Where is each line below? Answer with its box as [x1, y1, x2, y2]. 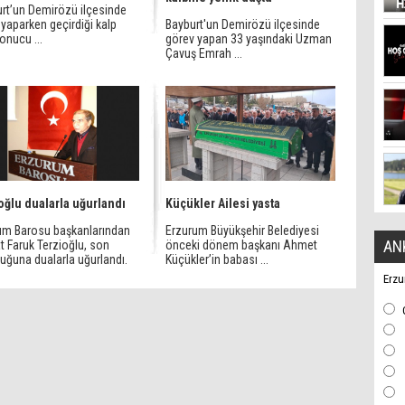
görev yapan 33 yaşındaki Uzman [165, 32, 332, 46]
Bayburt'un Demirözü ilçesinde [165, 17, 320, 32]
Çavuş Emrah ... [165, 46, 242, 61]
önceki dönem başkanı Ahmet [165, 238, 317, 252]
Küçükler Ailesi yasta [165, 196, 280, 211]
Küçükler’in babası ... [165, 252, 268, 267]
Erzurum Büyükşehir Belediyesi [165, 223, 319, 238]
